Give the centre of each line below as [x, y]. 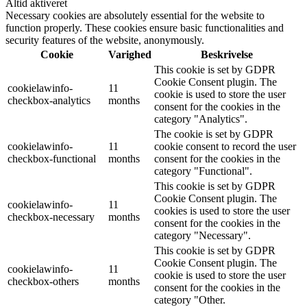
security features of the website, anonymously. [105, 40]
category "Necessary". [202, 235]
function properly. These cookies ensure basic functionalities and [145, 28]
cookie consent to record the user [225, 146]
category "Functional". [203, 171]
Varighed [130, 54]
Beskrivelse [227, 54]
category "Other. [190, 300]
